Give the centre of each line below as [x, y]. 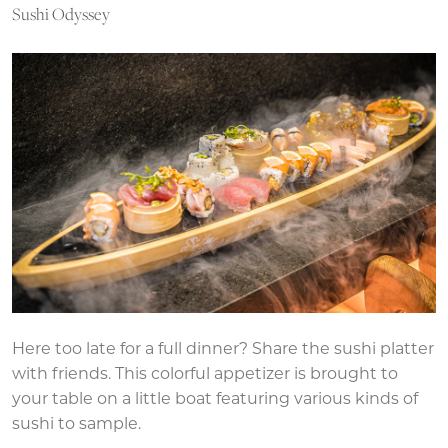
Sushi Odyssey [61, 14]
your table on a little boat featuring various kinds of [215, 399]
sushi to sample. [76, 424]
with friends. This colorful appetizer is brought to [205, 374]
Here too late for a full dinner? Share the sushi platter [223, 349]
